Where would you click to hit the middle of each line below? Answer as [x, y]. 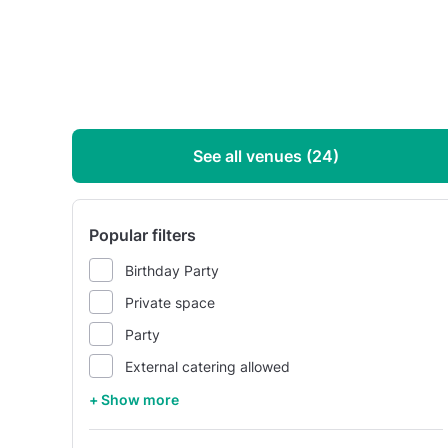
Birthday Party [172, 270]
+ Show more [134, 399]
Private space [170, 302]
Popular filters [142, 235]
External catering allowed [207, 366]
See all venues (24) [265, 156]
